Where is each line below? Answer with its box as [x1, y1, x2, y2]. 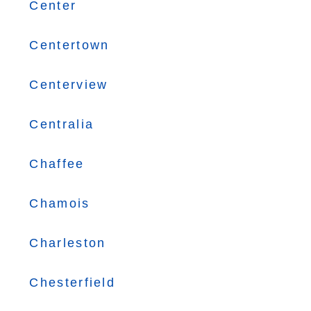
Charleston [29, 236, 106, 250]
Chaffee [29, 157, 85, 171]
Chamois [29, 196, 90, 210]
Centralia [29, 117, 94, 131]
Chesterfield [29, 276, 116, 289]
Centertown [29, 38, 110, 52]
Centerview [29, 78, 108, 92]
